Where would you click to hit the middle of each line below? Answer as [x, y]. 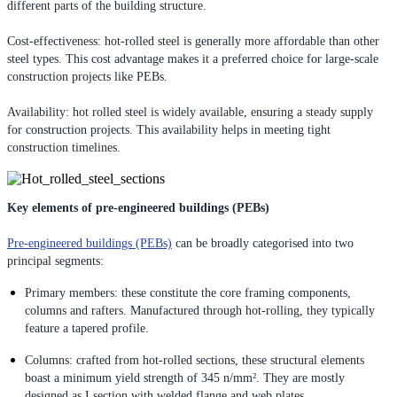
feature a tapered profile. [87, 328]
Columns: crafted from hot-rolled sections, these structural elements [195, 360]
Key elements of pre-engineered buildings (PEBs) [138, 207]
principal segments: [55, 261]
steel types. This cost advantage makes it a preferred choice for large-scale [193, 58]
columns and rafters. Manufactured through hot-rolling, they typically [200, 310]
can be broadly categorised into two [263, 243]
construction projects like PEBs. [87, 76]
